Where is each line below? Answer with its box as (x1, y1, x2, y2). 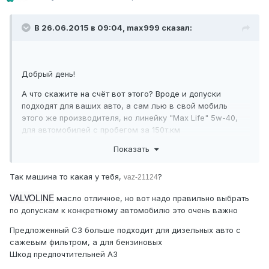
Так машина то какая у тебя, (10, 171, 124, 181)
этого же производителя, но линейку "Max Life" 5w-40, (22, 113, 238, 123)
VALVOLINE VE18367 (22, 145, 97, 155)
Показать (113, 144, 154, 154)
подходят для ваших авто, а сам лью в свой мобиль (22, 101, 228, 111)
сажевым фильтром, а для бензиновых (10, 237, 162, 247)
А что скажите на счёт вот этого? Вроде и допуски (22, 89, 221, 99)
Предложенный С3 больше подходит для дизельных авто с (10, 225, 241, 235)
